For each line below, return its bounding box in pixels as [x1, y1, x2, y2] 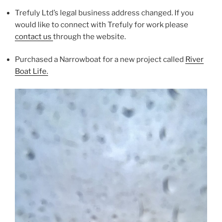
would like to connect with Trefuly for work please [15, 20, 188, 29]
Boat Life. [15, 67, 48, 76]
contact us [15, 32, 53, 41]
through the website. [53, 32, 126, 41]
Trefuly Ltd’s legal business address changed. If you [15, 8, 194, 17]
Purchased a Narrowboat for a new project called [15, 55, 185, 64]
